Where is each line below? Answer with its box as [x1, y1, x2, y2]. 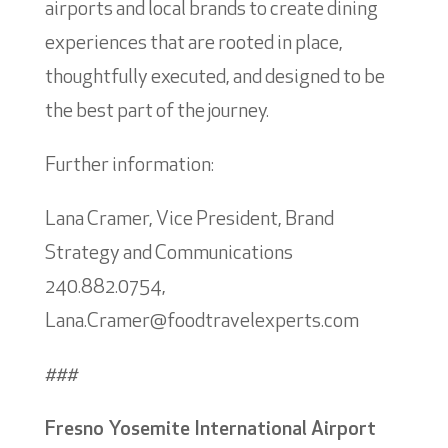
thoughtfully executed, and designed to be [44, 67, 385, 88]
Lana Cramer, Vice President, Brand [44, 209, 334, 230]
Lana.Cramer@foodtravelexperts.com [44, 311, 359, 332]
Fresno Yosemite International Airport [44, 419, 376, 440]
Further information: [44, 155, 214, 176]
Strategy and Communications [44, 243, 293, 264]
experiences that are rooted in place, [44, 33, 343, 54]
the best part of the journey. [44, 101, 269, 122]
